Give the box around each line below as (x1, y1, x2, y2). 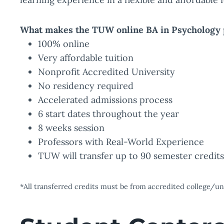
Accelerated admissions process (38, 94, 172, 105)
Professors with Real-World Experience (38, 136, 204, 147)
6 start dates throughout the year (38, 108, 179, 119)
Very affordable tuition (38, 52, 133, 63)
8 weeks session (38, 122, 104, 133)
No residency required (38, 80, 133, 91)
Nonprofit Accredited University (38, 66, 175, 77)
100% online (38, 38, 89, 49)
